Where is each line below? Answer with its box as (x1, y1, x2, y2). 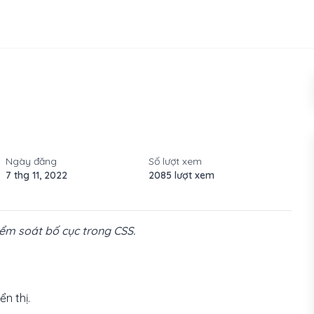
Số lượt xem (149, 155, 202, 168)
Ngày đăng (6, 155, 57, 168)
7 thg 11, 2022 (6, 169, 67, 182)
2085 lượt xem (149, 169, 214, 182)
